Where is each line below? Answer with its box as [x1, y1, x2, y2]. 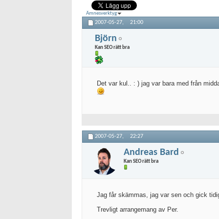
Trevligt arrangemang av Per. [97, 206, 178, 214]
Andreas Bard [124, 147, 179, 157]
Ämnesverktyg [86, 11, 117, 17]
